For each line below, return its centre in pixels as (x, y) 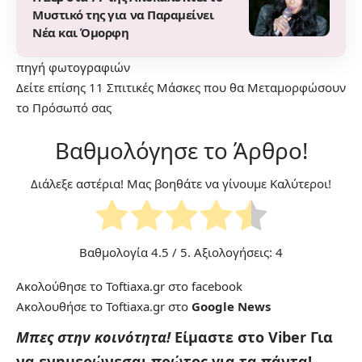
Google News (231, 307)
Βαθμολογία (115, 253)
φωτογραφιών (89, 67)
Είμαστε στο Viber (242, 337)
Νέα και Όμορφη (81, 32)
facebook (217, 286)
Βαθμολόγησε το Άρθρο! (181, 150)
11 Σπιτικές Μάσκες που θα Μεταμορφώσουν (217, 87)
